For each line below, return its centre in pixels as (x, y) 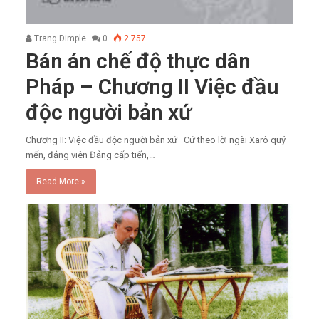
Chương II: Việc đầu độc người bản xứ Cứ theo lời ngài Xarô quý (156, 140)
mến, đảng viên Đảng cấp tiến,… (90, 155)
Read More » (61, 181)
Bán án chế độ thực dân (138, 61)
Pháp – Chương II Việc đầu (152, 86)
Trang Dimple (59, 38)
